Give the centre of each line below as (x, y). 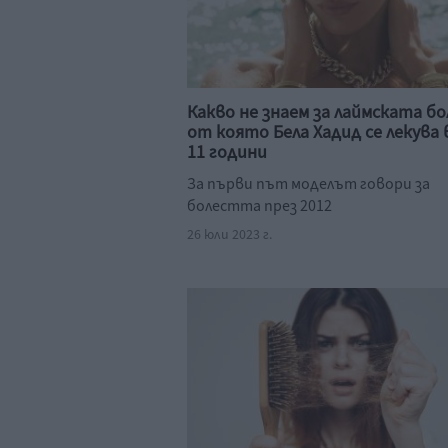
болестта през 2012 (259, 206)
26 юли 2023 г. (229, 235)
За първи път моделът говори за (308, 184)
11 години (227, 152)
